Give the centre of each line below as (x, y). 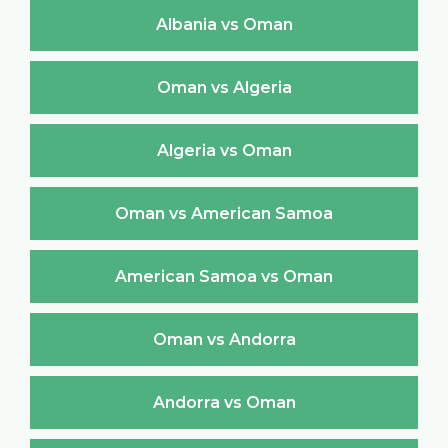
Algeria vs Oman (224, 150)
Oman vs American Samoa (224, 213)
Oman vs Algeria (224, 87)
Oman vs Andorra (224, 339)
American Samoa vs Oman (224, 276)
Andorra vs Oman (224, 402)
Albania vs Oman (224, 24)
